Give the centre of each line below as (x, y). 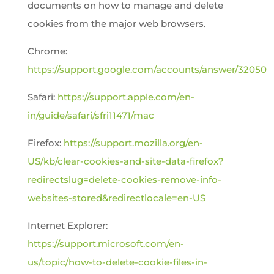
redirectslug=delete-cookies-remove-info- (124, 180)
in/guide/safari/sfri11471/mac (91, 115)
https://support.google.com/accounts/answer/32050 (147, 69)
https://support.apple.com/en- (126, 97)
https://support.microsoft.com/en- (106, 244)
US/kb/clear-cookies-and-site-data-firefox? (125, 161)
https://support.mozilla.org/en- (133, 143)
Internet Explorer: (67, 225)
